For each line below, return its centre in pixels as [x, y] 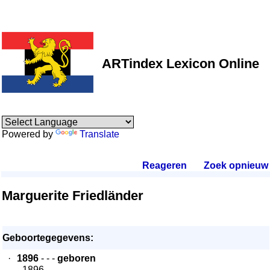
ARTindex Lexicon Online [181, 64]
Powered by [29, 134]
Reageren [165, 165]
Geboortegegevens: [48, 238]
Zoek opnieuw [236, 165]
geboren [77, 258]
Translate [99, 134]
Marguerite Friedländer [73, 196]
